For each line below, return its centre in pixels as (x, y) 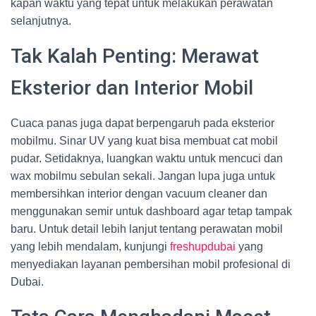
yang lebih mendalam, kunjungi (90, 247)
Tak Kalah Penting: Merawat (135, 56)
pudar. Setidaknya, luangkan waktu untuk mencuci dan (147, 158)
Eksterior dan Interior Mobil (132, 88)
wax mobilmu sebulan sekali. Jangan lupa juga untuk (143, 176)
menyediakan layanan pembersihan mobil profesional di (151, 264)
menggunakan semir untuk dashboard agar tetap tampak (151, 211)
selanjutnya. (41, 21)
